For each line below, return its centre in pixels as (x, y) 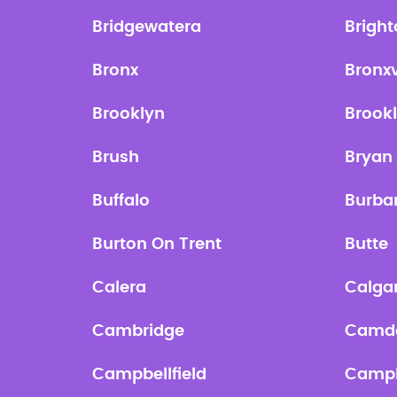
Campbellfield (150, 375)
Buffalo (121, 201)
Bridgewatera (147, 27)
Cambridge (139, 331)
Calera (120, 288)
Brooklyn (129, 114)
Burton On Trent (157, 245)
